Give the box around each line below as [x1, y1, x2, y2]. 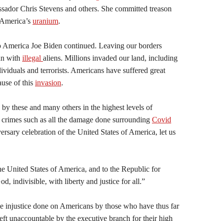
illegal [22, 54, 43, 62]
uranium [33, 17, 58, 25]
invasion [35, 78, 61, 87]
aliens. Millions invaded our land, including [43, 54, 178, 62]
